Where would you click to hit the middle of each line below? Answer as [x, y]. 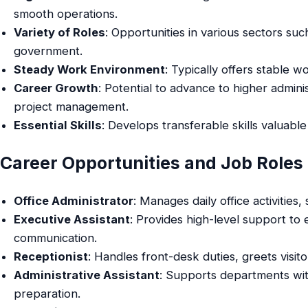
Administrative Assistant [86, 275]
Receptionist [51, 256]
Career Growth [56, 88]
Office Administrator [73, 200]
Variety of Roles [59, 33]
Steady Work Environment [89, 70]
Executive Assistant [71, 219]
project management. [71, 107]
